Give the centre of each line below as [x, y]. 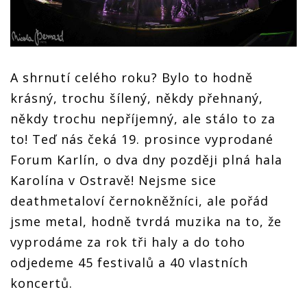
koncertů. [41, 283]
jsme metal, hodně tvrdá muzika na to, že [146, 222]
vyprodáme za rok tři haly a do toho [128, 242]
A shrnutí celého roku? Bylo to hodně [132, 78]
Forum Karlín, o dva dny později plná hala [146, 160]
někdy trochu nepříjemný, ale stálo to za [143, 119]
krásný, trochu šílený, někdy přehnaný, [137, 98]
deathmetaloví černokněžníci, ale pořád [139, 201]
